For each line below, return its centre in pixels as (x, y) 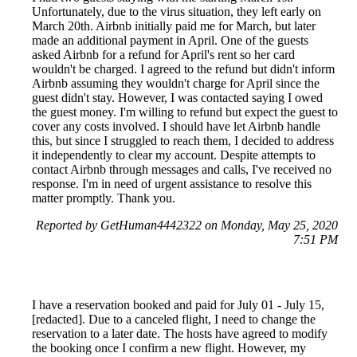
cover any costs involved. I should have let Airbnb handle (176, 127)
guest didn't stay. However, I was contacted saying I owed (177, 98)
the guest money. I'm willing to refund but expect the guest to (185, 112)
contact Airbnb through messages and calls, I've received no (182, 170)
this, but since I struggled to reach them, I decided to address (183, 141)
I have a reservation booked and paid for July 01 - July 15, (178, 305)
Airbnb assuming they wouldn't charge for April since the (176, 84)
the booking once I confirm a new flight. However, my (169, 348)
